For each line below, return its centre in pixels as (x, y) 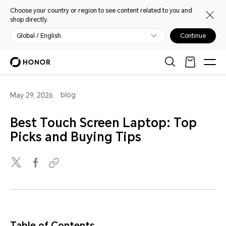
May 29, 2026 (32, 95)
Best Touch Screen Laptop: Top (103, 123)
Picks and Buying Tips (76, 137)
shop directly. (29, 20)
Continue (193, 36)
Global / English (39, 36)
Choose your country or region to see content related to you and (101, 11)
